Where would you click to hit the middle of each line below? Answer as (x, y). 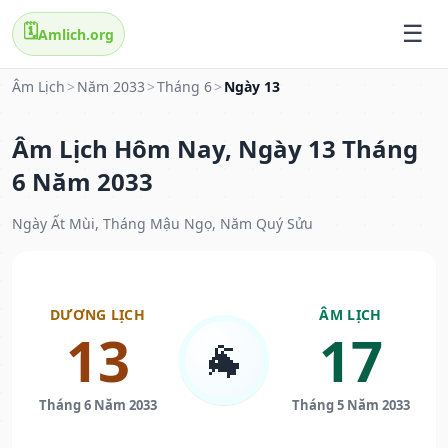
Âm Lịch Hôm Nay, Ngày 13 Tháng (215, 149)
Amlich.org (76, 34)
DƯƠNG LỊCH (97, 315)
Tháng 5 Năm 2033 (350, 405)
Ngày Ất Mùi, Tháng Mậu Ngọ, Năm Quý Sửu (162, 224)
